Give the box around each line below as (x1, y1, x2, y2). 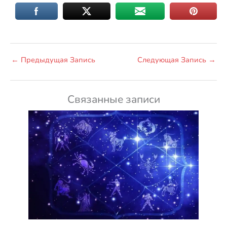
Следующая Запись (137, 55, 208, 65)
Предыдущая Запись (19, 55, 95, 65)
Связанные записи (67, 92, 160, 106)
